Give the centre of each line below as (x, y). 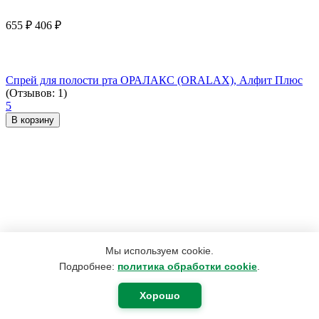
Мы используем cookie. (159, 251)
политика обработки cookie (187, 266)
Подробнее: (88, 266)
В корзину (33, 120)
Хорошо (159, 296)
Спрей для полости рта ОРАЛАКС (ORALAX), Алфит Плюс (154, 80)
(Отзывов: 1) (36, 93)
